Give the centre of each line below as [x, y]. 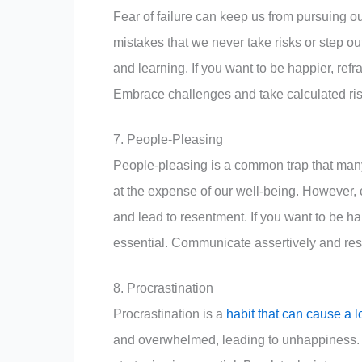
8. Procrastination [163, 288]
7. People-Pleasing [168, 139]
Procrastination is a [170, 314]
